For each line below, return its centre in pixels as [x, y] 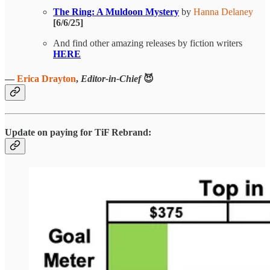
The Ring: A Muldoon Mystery [116, 12]
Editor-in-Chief [112, 78]
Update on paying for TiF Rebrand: [78, 133]
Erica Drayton [46, 78]
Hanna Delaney [223, 12]
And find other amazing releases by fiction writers [148, 43]
